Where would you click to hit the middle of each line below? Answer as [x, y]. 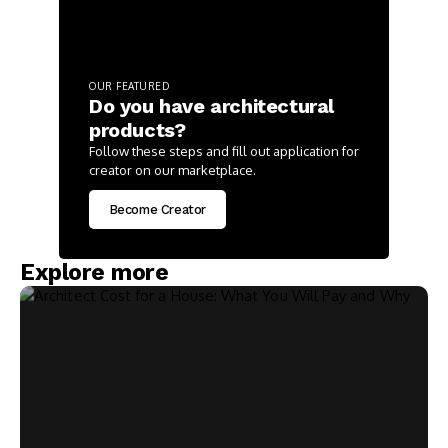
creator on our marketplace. [172, 170]
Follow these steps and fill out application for [224, 151]
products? [137, 130]
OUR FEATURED [129, 86]
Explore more [94, 272]
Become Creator [157, 209]
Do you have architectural [212, 106]
